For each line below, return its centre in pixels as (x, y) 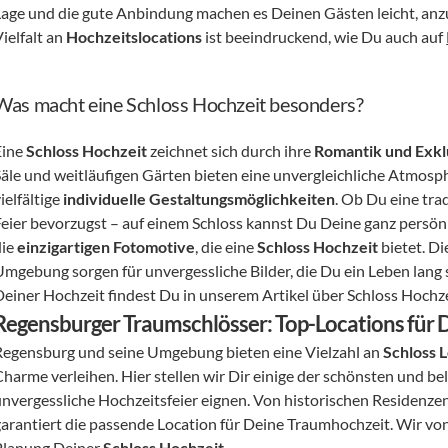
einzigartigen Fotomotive (106, 246)
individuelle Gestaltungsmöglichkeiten (199, 198)
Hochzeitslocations (134, 36)
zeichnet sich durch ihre (231, 150)
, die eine (226, 246)
